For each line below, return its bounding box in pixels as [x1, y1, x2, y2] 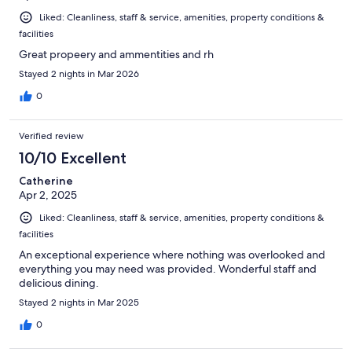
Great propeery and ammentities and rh [19, 46, 214, 61]
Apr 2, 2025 [19, 187, 77, 202]
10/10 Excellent [19, 148, 126, 167]
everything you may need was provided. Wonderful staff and [19, 261, 317, 276]
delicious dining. [19, 275, 99, 290]
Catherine [19, 173, 73, 188]
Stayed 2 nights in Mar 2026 [19, 67, 139, 80]
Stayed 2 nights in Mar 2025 [19, 295, 139, 309]
